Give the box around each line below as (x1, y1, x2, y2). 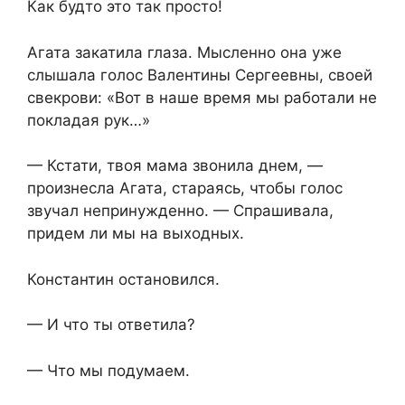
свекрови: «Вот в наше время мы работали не (27, 88, 377, 107)
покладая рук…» (27, 110, 150, 129)
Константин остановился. (27, 269, 220, 288)
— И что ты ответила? (27, 316, 195, 334)
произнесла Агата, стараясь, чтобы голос (27, 179, 343, 198)
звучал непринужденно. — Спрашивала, (27, 202, 334, 221)
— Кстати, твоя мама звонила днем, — (27, 156, 323, 175)
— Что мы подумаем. (27, 361, 190, 380)
